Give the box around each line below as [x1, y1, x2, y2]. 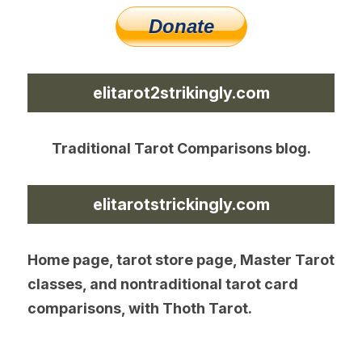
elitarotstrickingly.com [92, 194, 270, 214]
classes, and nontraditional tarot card [27, 275, 298, 293]
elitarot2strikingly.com [92, 82, 270, 103]
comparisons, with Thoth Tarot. [27, 299, 252, 317]
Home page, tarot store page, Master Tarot [27, 250, 335, 268]
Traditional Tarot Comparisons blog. [51, 139, 311, 157]
